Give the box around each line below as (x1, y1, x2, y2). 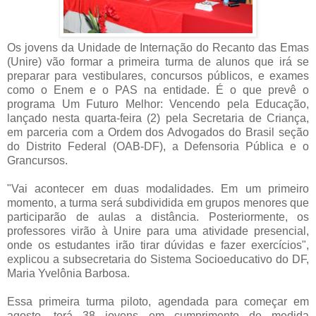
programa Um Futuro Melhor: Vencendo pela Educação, (7, 97, 309, 110)
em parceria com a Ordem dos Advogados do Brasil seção (7, 126, 309, 138)
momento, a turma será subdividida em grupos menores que (7, 196, 309, 209)
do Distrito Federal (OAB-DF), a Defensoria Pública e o (7, 140, 309, 152)
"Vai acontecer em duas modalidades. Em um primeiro (7, 182, 309, 195)
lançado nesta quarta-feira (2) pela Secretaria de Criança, (7, 111, 309, 124)
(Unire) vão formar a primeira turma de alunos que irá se (7, 55, 309, 68)
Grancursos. (7, 154, 68, 166)
